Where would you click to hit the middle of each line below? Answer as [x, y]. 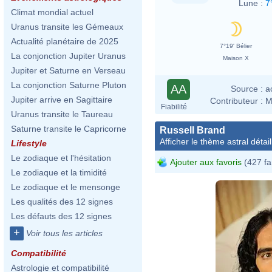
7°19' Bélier [236, 46]
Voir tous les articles [64, 233]
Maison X [236, 58]
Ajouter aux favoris [206, 162]
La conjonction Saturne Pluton [69, 85]
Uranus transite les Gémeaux [67, 27]
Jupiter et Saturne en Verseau [68, 70]
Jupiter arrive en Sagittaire [62, 100]
